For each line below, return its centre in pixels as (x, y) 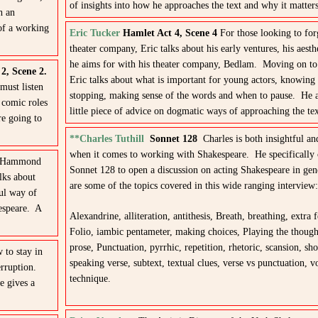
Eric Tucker (94, 33)
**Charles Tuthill (106, 139)
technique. (90, 279)
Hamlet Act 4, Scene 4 (171, 33)
